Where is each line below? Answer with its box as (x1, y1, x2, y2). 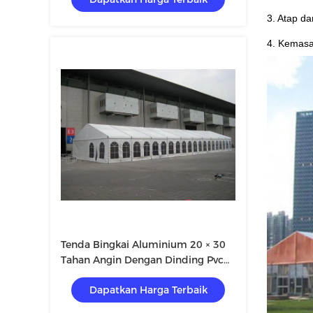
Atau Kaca (61, 269, 110, 282)
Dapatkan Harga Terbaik (89, 284, 208, 296)
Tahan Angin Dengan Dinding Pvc (61, 254, 224, 266)
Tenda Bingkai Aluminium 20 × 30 (61, 238, 226, 251)
